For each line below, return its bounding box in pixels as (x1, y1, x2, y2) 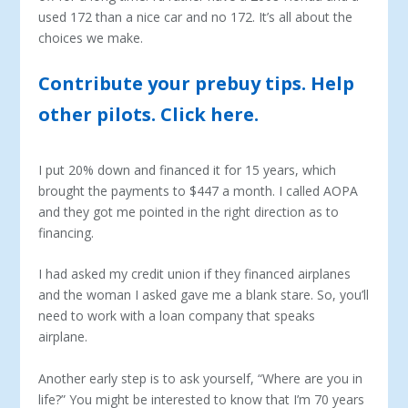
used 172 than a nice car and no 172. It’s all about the (38, 7, 353, 25)
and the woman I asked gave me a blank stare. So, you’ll (38, 286, 370, 304)
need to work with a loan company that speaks (38, 307, 316, 325)
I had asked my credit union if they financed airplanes (38, 265, 352, 283)
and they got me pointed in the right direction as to (38, 202, 340, 220)
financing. (38, 223, 98, 241)
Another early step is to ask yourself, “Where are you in (38, 369, 363, 387)
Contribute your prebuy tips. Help (38, 70, 355, 96)
